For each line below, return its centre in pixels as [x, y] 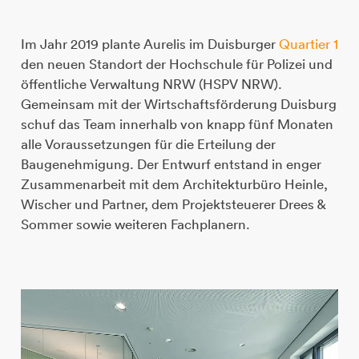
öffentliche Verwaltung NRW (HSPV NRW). [151, 84]
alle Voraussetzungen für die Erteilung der [148, 144]
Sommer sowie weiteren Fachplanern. [135, 224]
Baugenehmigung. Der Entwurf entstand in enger [171, 164]
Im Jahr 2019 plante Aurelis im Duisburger [149, 44]
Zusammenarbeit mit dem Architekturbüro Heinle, [174, 184]
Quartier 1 [308, 44]
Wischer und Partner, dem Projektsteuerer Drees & [173, 204]
